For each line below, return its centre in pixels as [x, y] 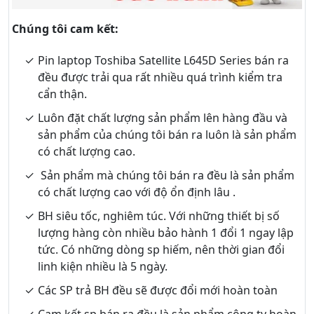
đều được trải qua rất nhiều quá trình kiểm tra [160, 77]
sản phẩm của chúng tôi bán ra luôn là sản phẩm [167, 134]
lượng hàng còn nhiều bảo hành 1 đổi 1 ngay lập [166, 232]
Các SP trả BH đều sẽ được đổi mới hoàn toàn [158, 290]
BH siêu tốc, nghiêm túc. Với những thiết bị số [159, 216]
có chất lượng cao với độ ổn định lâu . [137, 192]
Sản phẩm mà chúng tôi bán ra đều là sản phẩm [166, 175]
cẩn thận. [62, 94]
